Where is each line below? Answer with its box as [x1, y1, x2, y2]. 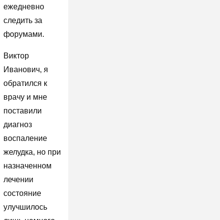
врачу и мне [3, 92, 47, 101]
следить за [3, 16, 42, 25]
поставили [3, 106, 42, 115]
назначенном [3, 161, 52, 170]
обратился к [3, 79, 47, 87]
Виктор [3, 51, 29, 60]
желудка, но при [3, 147, 61, 156]
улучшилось [3, 202, 47, 211]
